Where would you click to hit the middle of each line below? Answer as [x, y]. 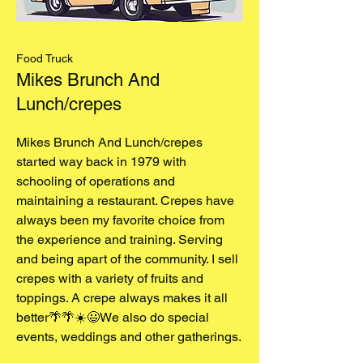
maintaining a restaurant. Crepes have [125, 200]
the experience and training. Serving [120, 239]
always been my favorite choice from [120, 220]
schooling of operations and [96, 181]
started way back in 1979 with [101, 161]
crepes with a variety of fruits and [110, 278]
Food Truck [45, 58]
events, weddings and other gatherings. [129, 336]
